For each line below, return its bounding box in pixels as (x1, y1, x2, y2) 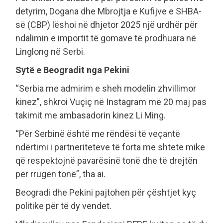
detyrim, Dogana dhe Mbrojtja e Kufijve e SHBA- (15, 6, 202, 17)
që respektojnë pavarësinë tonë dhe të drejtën (15, 155, 198, 166)
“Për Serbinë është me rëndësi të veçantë (15, 128, 180, 139)
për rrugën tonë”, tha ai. (15, 169, 106, 180)
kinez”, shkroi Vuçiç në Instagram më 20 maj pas (15, 97, 207, 108)
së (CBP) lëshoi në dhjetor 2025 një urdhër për (15, 19, 198, 30)
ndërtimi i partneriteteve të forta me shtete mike (15, 142, 205, 153)
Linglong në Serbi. (15, 46, 85, 57)
